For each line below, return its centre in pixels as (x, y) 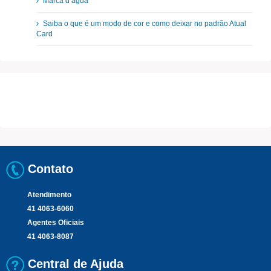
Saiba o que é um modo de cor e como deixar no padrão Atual (145, 24)
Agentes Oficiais (56, 223)
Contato (49, 169)
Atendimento (49, 195)
